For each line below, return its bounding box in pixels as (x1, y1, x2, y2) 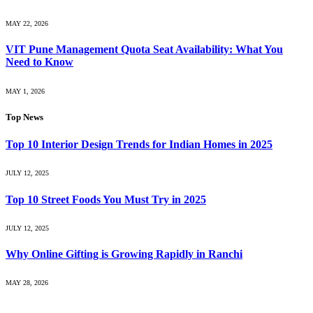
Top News (6, 111, 43, 122)
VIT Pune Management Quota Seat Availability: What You (6, 43, 283, 56)
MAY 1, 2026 (6, 87, 45, 95)
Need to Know (6, 56, 73, 68)
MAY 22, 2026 (6, 20, 48, 28)
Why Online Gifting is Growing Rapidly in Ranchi (6, 248, 242, 261)
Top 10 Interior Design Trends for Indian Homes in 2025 (6, 138, 272, 151)
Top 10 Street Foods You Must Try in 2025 (6, 193, 206, 205)
